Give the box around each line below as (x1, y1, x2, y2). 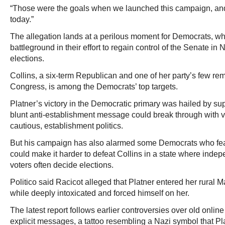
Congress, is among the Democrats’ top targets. (10, 82, 178, 91)
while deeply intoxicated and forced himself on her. (10, 189, 189, 197)
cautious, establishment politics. (10, 122, 123, 130)
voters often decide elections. (10, 161, 114, 169)
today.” (10, 15, 34, 24)
